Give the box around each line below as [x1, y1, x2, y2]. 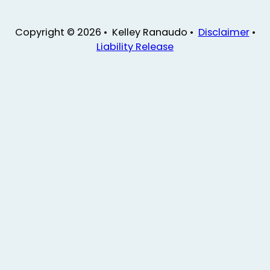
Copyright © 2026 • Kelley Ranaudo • [14, 25, 198, 39]
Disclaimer [198, 25, 250, 39]
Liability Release [96, 39, 174, 54]
